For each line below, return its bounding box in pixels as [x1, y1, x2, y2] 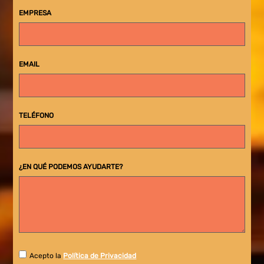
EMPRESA [19, 8, 52, 17]
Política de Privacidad [63, 252, 137, 260]
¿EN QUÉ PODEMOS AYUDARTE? [19, 162, 123, 171]
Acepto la [29, 252, 64, 260]
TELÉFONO [19, 111, 54, 120]
